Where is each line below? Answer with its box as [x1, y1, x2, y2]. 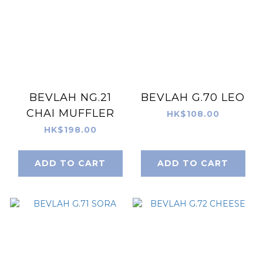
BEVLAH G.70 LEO [141, 90, 245, 104]
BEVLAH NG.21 [29, 90, 112, 104]
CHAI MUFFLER [26, 106, 114, 120]
